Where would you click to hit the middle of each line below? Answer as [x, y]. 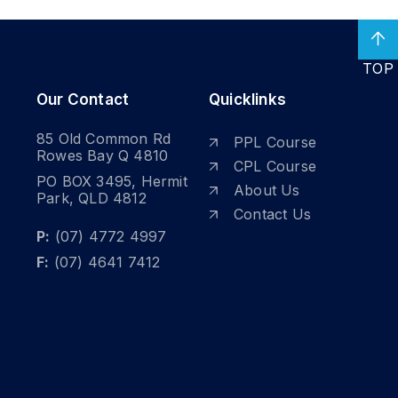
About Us [267, 190]
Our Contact [83, 99]
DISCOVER [99, 296]
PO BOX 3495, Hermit [112, 181]
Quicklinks [247, 99]
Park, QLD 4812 [92, 198]
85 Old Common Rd [104, 138]
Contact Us [272, 214]
